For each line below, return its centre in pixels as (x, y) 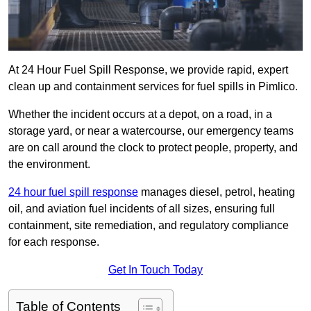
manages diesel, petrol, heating (217, 192)
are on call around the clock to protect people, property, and (153, 148)
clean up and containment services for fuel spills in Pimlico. (153, 87)
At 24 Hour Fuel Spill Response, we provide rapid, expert (148, 70)
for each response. (54, 242)
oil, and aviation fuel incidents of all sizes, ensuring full (142, 209)
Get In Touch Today (155, 270)
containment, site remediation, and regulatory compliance (149, 226)
